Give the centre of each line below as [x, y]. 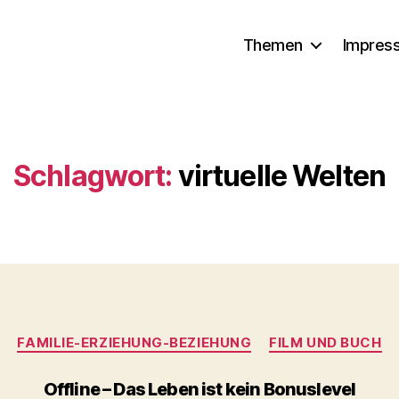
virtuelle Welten [282, 176]
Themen [273, 45]
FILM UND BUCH [326, 342]
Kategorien [238, 334]
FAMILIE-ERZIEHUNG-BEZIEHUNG [134, 342]
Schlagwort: [93, 176]
